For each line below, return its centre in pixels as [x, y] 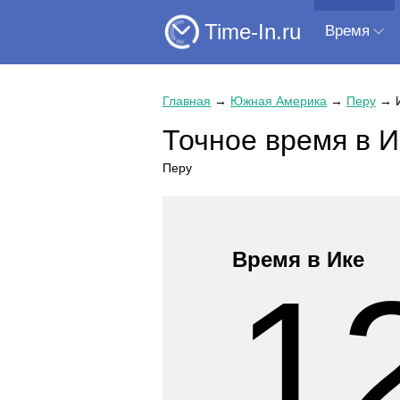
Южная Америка [279, 101]
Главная [187, 101]
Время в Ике [299, 260]
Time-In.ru [253, 31]
